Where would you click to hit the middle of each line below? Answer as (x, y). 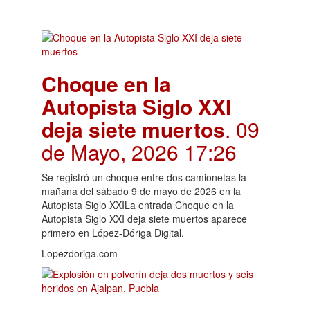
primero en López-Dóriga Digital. (113, 232)
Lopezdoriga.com (80, 253)
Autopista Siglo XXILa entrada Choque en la (138, 205)
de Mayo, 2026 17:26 (139, 152)
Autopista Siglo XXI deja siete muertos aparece (144, 219)
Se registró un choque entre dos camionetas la (144, 177)
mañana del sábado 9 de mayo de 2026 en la (141, 191)
